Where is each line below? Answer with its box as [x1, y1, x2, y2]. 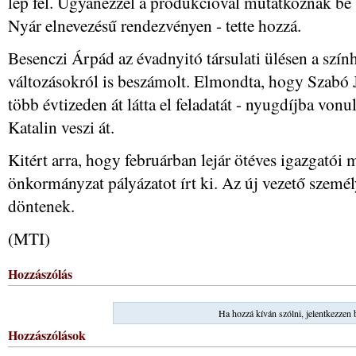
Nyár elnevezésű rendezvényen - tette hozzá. [8, 14, 301, 37]
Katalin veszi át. [8, 115, 114, 138]
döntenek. [8, 194, 75, 217]
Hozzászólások [8, 326, 86, 344]
